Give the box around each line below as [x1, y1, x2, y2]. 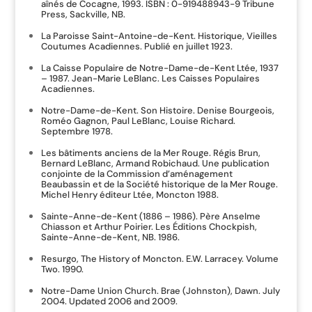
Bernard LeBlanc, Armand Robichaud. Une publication [40, 157, 270, 169]
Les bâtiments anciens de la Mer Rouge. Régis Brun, [40, 147, 260, 159]
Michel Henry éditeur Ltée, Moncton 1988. [40, 189, 219, 201]
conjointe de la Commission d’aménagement [40, 168, 233, 180]
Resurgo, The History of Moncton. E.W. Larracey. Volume [40, 253, 279, 265]
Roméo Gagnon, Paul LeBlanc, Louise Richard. [40, 115, 235, 127]
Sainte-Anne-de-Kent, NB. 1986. [40, 231, 180, 243]
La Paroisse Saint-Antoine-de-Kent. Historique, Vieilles [40, 30, 277, 42]
